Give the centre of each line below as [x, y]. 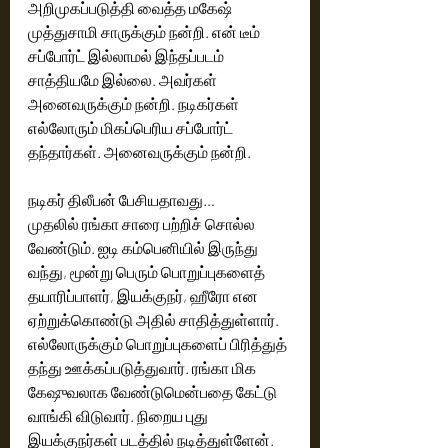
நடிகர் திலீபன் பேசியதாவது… [121, 199]
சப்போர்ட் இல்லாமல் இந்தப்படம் [127, 55]
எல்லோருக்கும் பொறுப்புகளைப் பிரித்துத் [159, 343]
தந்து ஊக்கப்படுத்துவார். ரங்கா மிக [143, 367]
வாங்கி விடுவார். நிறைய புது [119, 415]
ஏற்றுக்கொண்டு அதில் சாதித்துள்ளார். [155, 319]
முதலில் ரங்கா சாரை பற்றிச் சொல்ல [143, 223]
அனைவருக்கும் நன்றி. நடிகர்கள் [135, 103]
